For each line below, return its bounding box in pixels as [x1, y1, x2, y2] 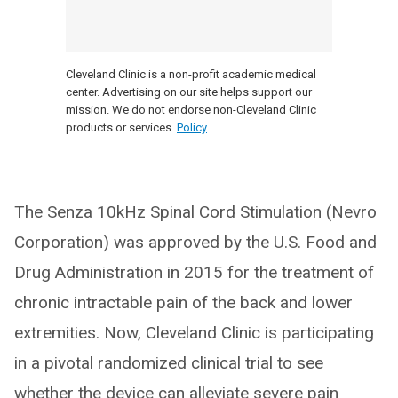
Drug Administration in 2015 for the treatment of [14, 261, 374, 283]
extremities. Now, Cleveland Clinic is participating [14, 322, 374, 343]
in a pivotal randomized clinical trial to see [14, 352, 323, 373]
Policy [177, 120, 207, 134]
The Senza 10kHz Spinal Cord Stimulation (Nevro [14, 201, 377, 222]
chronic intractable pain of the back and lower [14, 291, 353, 313]
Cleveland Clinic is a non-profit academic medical [66, 67, 316, 81]
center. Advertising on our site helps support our [66, 84, 312, 99]
